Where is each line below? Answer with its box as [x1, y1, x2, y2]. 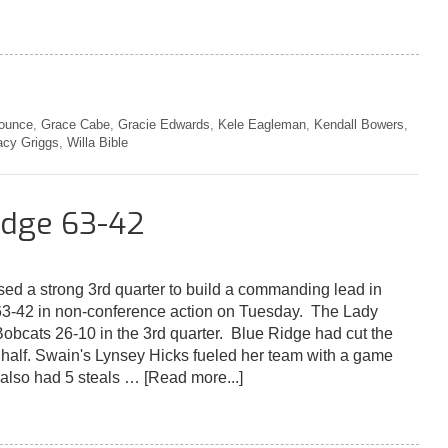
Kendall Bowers [314, 116, 404, 132]
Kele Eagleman [218, 116, 306, 132]
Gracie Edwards [118, 116, 210, 132]
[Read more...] [144, 368, 243, 386]
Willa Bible [67, 134, 128, 150]
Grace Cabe [41, 116, 110, 132]
